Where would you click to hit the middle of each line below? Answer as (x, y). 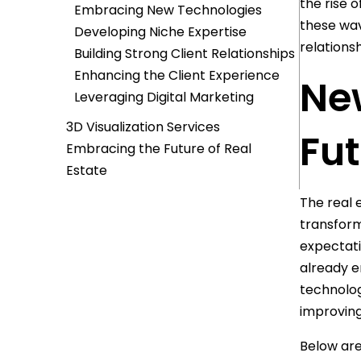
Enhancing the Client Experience (177, 75)
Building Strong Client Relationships (185, 54)
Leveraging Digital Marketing (164, 97)
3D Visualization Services (143, 127)
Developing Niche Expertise (160, 32)
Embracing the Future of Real (159, 149)
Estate (87, 170)
